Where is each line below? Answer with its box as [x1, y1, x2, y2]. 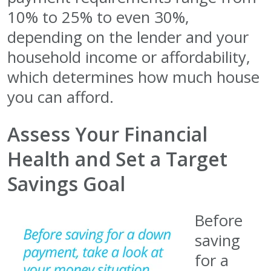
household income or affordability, [7, 47, 250, 68]
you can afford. [7, 87, 114, 108]
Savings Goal [7, 171, 125, 197]
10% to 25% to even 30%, [7, 7, 189, 28]
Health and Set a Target [7, 146, 227, 172]
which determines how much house [7, 67, 260, 88]
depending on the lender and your [7, 27, 249, 48]
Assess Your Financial [7, 121, 207, 148]
